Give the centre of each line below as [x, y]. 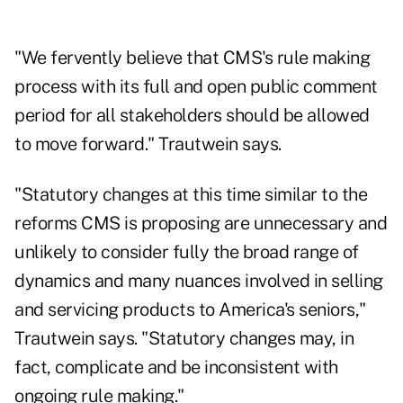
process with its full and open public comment [196, 87]
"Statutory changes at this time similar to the [191, 195]
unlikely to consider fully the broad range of [187, 252]
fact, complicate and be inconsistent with [176, 367]
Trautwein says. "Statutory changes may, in [184, 339]
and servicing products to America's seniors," [190, 310]
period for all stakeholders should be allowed [192, 116]
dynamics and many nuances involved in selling [199, 281]
